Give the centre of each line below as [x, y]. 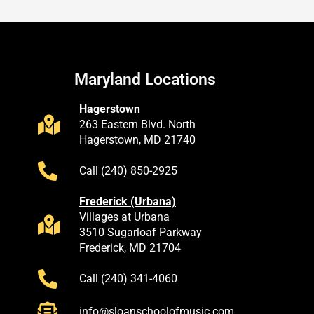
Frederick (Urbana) [127, 201]
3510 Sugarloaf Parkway [140, 232]
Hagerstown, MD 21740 [137, 139]
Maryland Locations [145, 79]
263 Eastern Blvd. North [137, 124]
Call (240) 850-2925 [128, 170]
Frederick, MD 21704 [130, 247]
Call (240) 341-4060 [128, 278]
